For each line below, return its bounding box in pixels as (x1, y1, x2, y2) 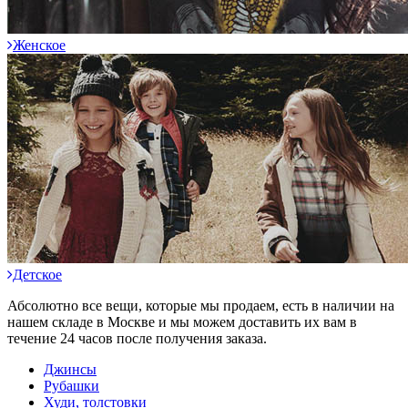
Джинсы (44, 362, 97, 378)
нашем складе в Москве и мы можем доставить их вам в (7, 314, 357, 331)
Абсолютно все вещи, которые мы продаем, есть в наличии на (7, 298, 394, 314)
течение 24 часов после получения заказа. (7, 331, 267, 347)
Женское (13, 37, 66, 54)
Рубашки (44, 378, 99, 394)
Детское (13, 267, 62, 283)
